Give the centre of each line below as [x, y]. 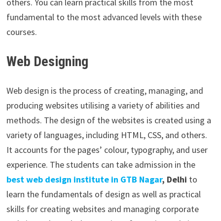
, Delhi [174, 180]
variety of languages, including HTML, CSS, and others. [107, 135]
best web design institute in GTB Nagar [84, 180]
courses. [21, 32]
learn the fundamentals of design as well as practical [103, 194]
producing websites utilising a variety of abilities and [103, 106]
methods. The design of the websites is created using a [109, 120]
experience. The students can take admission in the [101, 165]
